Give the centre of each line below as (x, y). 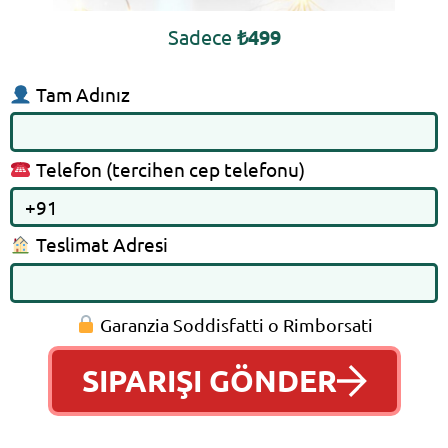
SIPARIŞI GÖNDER (209, 380)
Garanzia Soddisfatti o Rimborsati (234, 324)
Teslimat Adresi (99, 244)
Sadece (202, 37)
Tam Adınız (80, 94)
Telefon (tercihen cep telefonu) (168, 169)
